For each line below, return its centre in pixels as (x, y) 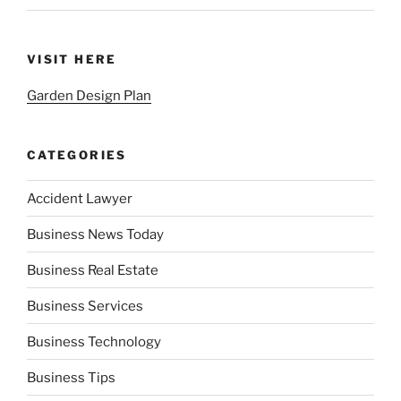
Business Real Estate (93, 270)
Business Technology (94, 341)
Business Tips (71, 377)
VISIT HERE (72, 60)
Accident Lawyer (80, 198)
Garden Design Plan (89, 95)
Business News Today (95, 234)
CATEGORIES (77, 154)
